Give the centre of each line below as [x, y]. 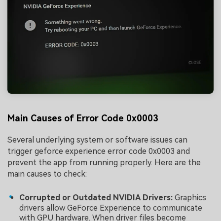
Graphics [190, 198]
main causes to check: [47, 174]
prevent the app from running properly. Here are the [104, 162]
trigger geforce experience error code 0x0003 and [99, 151]
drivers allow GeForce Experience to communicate [111, 208]
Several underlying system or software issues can [97, 140]
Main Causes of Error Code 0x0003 [83, 118]
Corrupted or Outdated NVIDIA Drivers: [97, 198]
